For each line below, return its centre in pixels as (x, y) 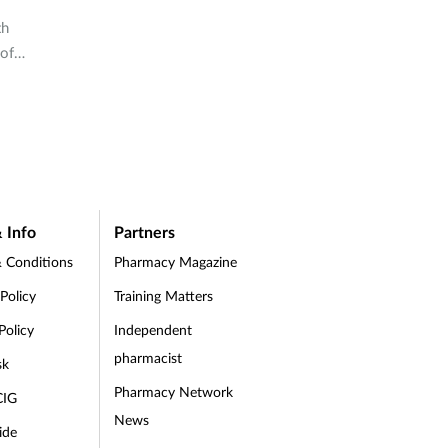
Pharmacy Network (173, 391)
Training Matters (163, 295)
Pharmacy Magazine (175, 261)
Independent (152, 329)
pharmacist (147, 357)
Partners (144, 231)
